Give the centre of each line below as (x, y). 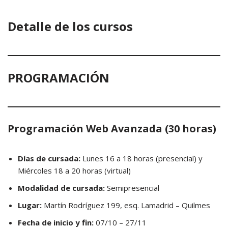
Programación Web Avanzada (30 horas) (112, 129)
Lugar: (30, 205)
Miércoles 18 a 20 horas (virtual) (74, 170)
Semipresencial (132, 188)
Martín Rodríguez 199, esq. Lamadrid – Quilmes (126, 205)
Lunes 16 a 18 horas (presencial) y (141, 158)
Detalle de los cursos (70, 26)
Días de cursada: (49, 158)
